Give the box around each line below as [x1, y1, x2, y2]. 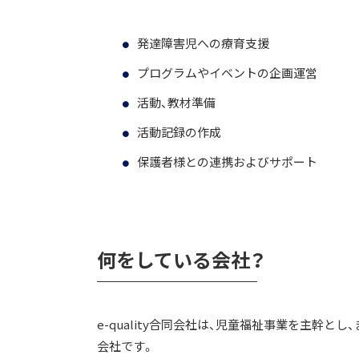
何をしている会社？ [97, 245, 265, 274]
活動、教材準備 [137, 94, 216, 111]
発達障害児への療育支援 [137, 34, 269, 52]
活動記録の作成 [137, 123, 221, 141]
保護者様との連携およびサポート [137, 153, 317, 171]
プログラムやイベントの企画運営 [137, 64, 317, 82]
